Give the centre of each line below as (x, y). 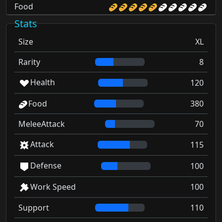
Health (43, 83)
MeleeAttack (42, 124)
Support (34, 208)
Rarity (29, 62)
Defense (46, 165)
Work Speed (53, 187)
